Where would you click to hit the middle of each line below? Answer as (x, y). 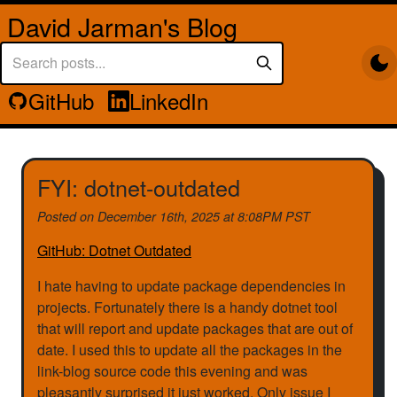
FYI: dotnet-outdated (139, 187)
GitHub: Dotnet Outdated (114, 251)
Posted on (67, 217)
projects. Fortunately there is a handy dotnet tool (187, 307)
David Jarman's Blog (122, 26)
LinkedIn (169, 100)
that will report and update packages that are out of (195, 329)
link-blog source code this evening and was (172, 371)
